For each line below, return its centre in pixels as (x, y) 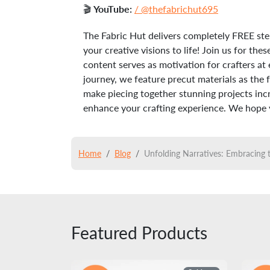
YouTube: (113, 9)
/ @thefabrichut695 (176, 9)
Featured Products (139, 233)
